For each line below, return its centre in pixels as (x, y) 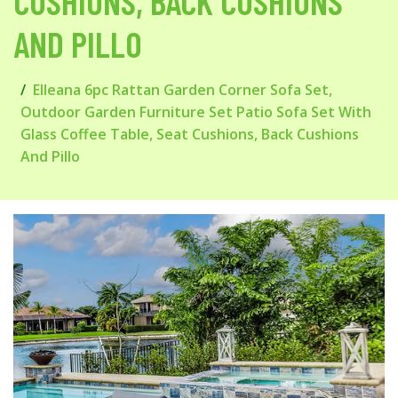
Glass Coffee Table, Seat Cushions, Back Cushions (190, 134)
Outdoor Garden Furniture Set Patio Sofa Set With (196, 112)
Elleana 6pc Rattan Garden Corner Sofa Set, (183, 90)
